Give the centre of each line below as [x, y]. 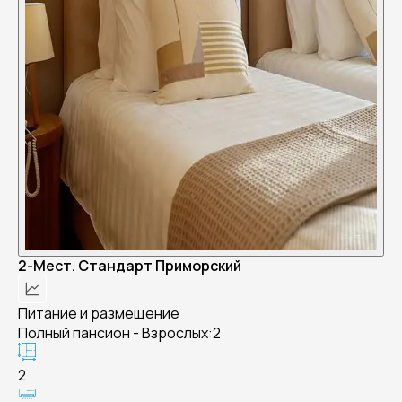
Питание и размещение [99, 313]
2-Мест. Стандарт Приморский [130, 266]
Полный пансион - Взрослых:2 [119, 333]
